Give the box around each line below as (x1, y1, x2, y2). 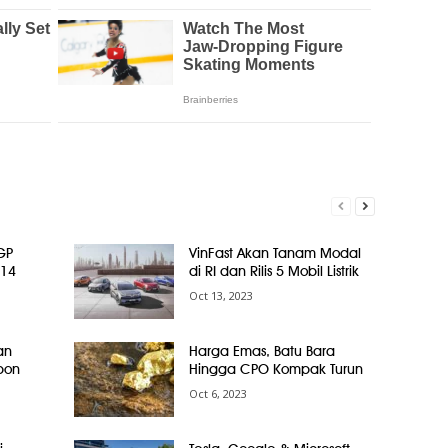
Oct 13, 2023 (188, 288, 253, 303)
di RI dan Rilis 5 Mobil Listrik (188, 263, 359, 279)
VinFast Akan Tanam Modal (188, 245, 361, 261)
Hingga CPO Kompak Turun (188, 361, 363, 377)
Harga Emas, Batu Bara (188, 343, 335, 359)
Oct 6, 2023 (188, 386, 247, 401)
